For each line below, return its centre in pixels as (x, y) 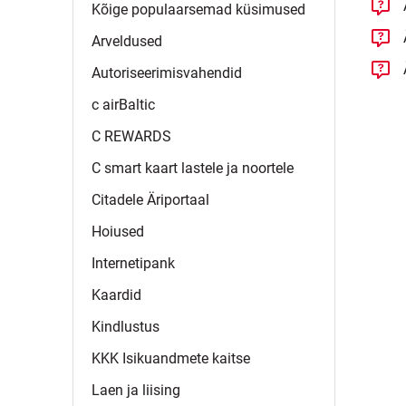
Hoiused (118, 232)
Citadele (117, 200)
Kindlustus (126, 327)
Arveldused (127, 41)
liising (161, 390)
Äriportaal (178, 200)
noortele (268, 168)
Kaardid (116, 295)
